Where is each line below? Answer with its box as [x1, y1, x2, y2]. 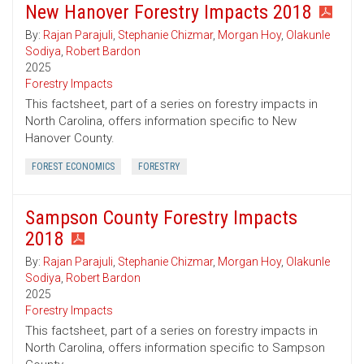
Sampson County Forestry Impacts [25, 206, 297, 230]
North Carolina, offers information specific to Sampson [25, 340, 325, 356]
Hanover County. [25, 131, 115, 146]
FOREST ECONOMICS [32, 161, 115, 173]
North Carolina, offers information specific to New [25, 114, 297, 129]
